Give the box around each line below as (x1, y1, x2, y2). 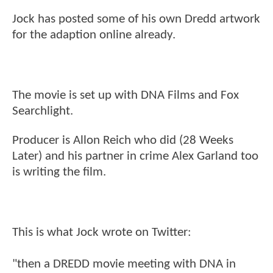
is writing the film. (12, 165, 106, 179)
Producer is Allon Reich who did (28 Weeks (12, 133, 233, 147)
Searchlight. (12, 105, 73, 118)
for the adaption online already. (12, 29, 175, 42)
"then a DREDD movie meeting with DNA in (12, 258, 236, 271)
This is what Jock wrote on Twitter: (12, 226, 191, 239)
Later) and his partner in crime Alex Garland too (12, 149, 258, 163)
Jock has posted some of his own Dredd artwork (12, 13, 260, 26)
